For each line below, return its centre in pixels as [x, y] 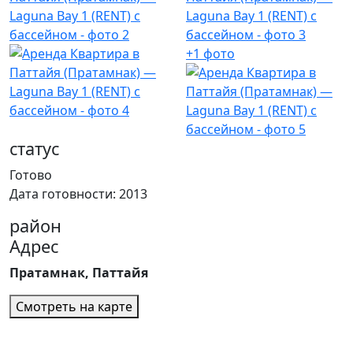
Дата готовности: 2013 [78, 194]
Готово [31, 175]
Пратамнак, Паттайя [79, 273]
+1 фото [210, 54]
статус [34, 149]
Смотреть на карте [74, 307]
